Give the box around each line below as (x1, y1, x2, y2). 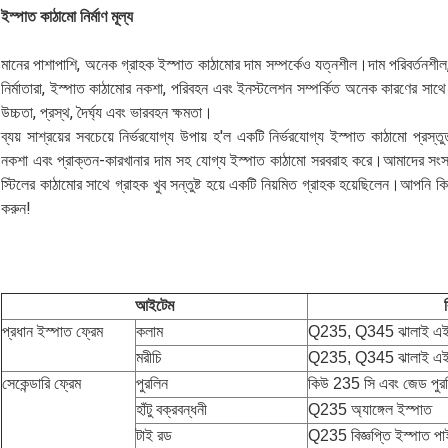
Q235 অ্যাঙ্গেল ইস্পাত (308, 400, 432, 418)
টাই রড (136, 426, 172, 444)
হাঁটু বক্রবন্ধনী (136, 400, 207, 418)
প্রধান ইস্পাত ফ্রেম (2, 322, 103, 340)
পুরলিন (136, 374, 168, 392)
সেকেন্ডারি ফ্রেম (2, 374, 81, 392)
